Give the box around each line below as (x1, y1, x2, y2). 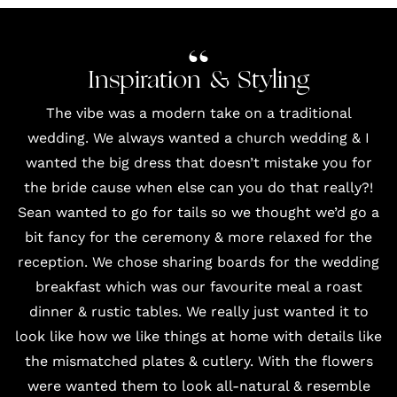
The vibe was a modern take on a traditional (45, 105, 352, 121)
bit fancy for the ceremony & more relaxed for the (25, 229, 372, 245)
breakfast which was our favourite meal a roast (35, 278, 362, 295)
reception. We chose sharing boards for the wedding (18, 253, 379, 270)
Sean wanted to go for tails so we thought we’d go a (18, 204, 379, 221)
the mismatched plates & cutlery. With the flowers (24, 353, 373, 370)
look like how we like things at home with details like (15, 328, 382, 345)
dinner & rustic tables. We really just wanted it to (28, 303, 369, 320)
